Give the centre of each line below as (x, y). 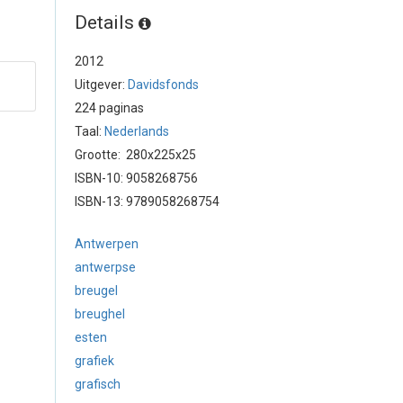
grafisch (98, 384)
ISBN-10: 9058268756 (136, 178)
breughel (100, 314)
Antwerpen (107, 244)
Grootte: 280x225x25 (135, 155)
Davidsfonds (163, 85)
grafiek (94, 361)
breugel (96, 291)
